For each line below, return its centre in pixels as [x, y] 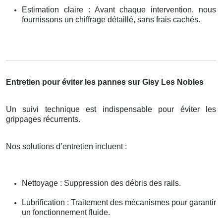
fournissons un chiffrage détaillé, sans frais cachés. [111, 19]
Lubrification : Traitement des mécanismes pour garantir [119, 202]
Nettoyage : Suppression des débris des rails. [101, 183]
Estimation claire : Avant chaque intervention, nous [119, 9]
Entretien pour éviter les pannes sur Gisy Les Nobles [105, 82]
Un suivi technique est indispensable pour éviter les [111, 109]
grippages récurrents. [43, 119]
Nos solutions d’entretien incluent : [66, 146]
